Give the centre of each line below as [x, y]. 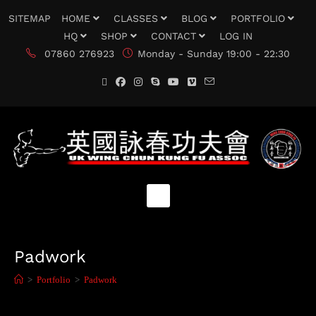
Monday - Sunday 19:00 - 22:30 [214, 54]
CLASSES [135, 18]
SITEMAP [29, 18]
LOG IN [236, 36]
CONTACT [174, 36]
